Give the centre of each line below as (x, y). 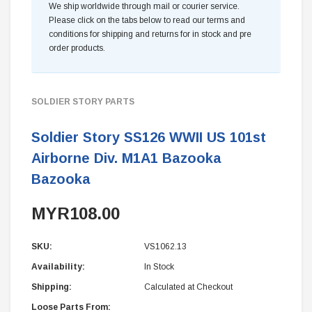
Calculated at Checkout (188, 287)
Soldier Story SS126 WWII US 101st (149, 137)
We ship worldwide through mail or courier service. (144, 6)
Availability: (58, 267)
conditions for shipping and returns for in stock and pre (150, 34)
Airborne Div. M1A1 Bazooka (126, 158)
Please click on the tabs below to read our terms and (147, 20)
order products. (77, 48)
